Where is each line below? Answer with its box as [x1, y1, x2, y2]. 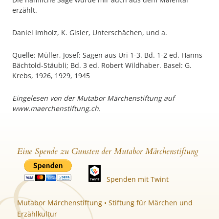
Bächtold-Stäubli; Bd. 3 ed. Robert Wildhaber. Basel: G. [12, 61, 192, 70]
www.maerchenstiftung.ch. [12, 104, 101, 113]
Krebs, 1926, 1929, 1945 [12, 71, 90, 80]
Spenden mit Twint [107, 175, 169, 184]
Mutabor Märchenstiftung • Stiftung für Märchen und [17, 198, 193, 207]
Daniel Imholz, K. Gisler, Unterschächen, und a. [12, 28, 167, 37]
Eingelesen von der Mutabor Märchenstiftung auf [12, 93, 175, 103]
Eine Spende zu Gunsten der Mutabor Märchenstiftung [17, 146, 198, 157]
